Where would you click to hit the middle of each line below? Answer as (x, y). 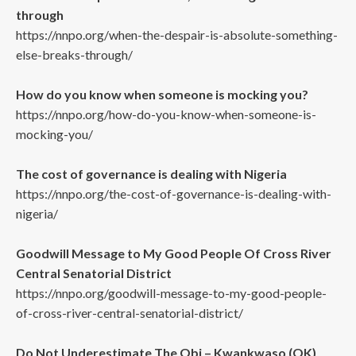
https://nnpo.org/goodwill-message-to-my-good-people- (171, 293)
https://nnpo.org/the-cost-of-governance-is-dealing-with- (174, 193)
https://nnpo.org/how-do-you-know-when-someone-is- (166, 114)
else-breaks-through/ (74, 54)
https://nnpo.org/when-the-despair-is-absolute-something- (177, 35)
